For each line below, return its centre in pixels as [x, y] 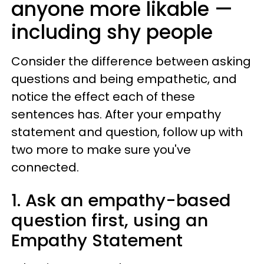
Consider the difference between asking [131, 61]
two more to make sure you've [101, 150]
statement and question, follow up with [127, 132]
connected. [47, 167]
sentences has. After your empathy [116, 114]
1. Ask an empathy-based [121, 200]
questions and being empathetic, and [124, 79]
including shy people [112, 32]
